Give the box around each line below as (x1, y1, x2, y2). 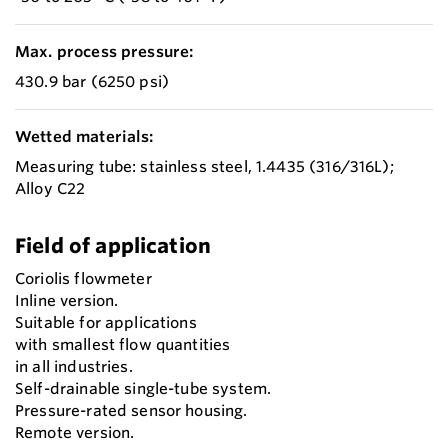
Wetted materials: (15, 127, 154, 147)
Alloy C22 (15, 179, 86, 199)
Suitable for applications (15, 313, 197, 333)
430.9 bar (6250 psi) (15, 72, 170, 92)
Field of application (15, 233, 212, 259)
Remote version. (15, 423, 135, 443)
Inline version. (15, 291, 119, 311)
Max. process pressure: (15, 42, 194, 62)
